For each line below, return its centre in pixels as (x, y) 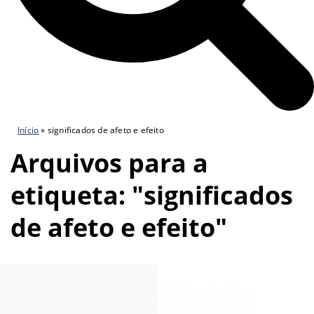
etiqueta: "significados (152, 196)
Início (28, 130)
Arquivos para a (109, 163)
